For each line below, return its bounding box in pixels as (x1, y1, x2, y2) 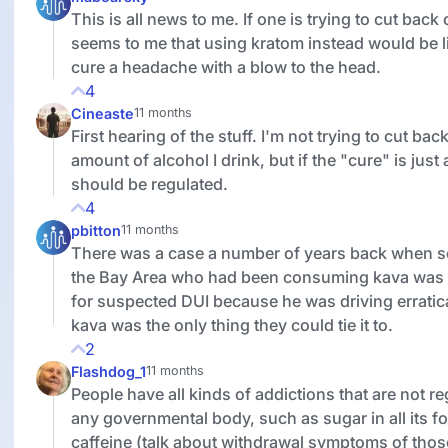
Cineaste (70, 104, 134, 122)
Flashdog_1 (70, 362, 146, 380)
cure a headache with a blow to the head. (70, 56, 381, 77)
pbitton (70, 221, 121, 239)
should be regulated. (70, 173, 228, 194)
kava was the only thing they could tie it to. (70, 314, 393, 335)
